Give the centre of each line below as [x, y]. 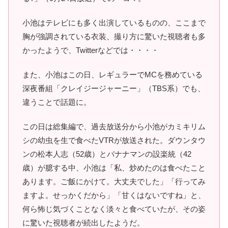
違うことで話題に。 [57, 102]
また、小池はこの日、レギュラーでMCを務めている [112, 75]
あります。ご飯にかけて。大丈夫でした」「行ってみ [114, 182]
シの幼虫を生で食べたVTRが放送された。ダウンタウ [114, 140]
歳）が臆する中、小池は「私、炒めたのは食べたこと [114, 168]
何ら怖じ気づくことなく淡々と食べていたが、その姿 [114, 209]
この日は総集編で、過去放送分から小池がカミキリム [114, 127]
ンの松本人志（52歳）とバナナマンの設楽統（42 [107, 154]
